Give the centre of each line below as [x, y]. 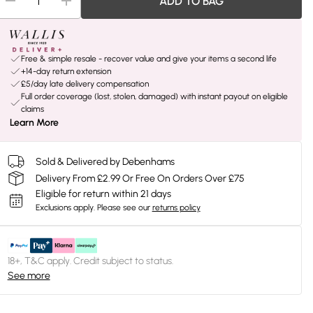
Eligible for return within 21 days [103, 194]
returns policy [176, 208]
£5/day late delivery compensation [85, 84]
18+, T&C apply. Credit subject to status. [90, 261]
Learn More [34, 123]
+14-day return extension [66, 71]
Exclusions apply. [65, 208]
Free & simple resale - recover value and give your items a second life [148, 59]
